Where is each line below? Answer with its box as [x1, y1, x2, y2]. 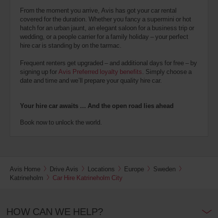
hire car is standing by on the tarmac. [20, 41, 122, 50]
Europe [124, 164, 144, 174]
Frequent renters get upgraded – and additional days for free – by [20, 58, 197, 68]
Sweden [153, 164, 176, 174]
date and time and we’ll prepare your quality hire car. [20, 76, 162, 85]
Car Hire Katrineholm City [53, 173, 123, 182]
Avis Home [10, 164, 40, 174]
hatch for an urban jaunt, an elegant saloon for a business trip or [20, 23, 194, 33]
